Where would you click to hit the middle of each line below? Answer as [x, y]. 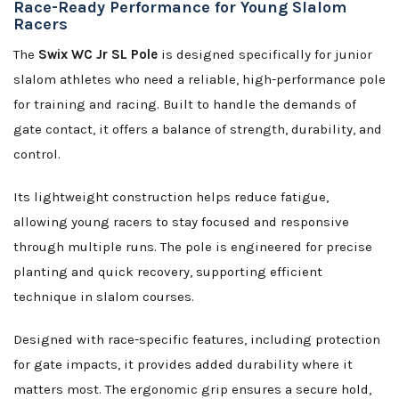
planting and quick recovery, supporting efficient [168, 272]
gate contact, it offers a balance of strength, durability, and [198, 130]
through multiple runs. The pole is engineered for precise [193, 247]
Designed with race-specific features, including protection [197, 340]
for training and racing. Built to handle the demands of [185, 105]
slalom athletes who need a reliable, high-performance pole [199, 80]
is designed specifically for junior [265, 55]
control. [37, 155]
